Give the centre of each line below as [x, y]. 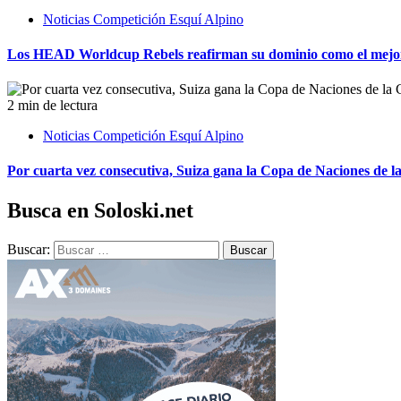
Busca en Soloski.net [100, 210]
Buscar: [29, 249]
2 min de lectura [52, 106]
